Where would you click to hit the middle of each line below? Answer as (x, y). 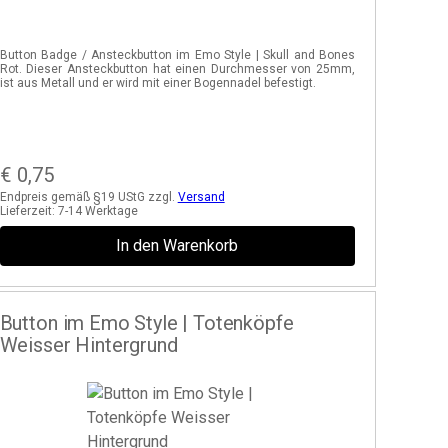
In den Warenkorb (177, 245)
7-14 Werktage (97, 211)
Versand (201, 197)
